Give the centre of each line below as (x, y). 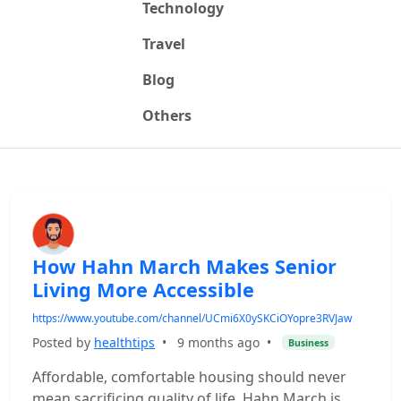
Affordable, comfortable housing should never (189, 377)
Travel (163, 44)
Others (166, 115)
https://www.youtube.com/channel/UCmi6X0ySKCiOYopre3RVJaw (192, 318)
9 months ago (218, 342)
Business (308, 342)
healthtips (124, 342)
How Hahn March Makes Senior (184, 266)
